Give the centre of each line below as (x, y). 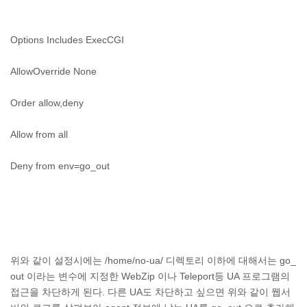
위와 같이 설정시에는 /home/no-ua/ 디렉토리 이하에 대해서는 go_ (153, 260)
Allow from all (39, 134)
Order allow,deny (47, 103)
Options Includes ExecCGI (67, 40)
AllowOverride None (53, 71)
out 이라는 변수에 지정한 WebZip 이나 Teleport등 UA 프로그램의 (150, 276)
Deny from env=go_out (60, 166)
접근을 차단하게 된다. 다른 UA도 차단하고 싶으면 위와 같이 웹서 (150, 292)
